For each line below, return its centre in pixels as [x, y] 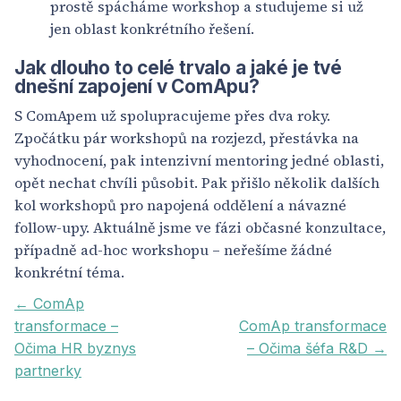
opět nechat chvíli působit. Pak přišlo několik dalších [197, 182]
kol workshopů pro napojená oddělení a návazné [180, 205]
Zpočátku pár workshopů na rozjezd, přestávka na [187, 137]
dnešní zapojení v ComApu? [137, 86]
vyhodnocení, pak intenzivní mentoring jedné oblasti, [199, 160]
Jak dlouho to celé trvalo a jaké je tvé [178, 67]
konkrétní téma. [69, 272]
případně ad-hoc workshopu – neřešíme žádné [173, 249]
